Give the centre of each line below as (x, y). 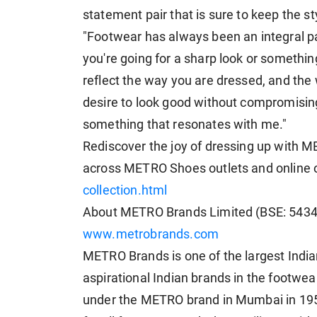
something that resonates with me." (185, 125)
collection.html (125, 191)
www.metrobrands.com (151, 235)
